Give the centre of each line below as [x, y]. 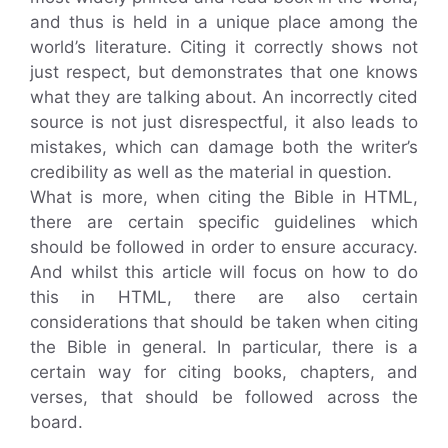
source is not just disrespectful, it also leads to [224, 122]
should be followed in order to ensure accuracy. [224, 247]
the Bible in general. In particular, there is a [224, 347]
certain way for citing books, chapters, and [224, 372]
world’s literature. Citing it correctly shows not [224, 47]
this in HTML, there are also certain [224, 297]
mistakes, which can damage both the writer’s [224, 147]
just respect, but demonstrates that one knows [224, 72]
